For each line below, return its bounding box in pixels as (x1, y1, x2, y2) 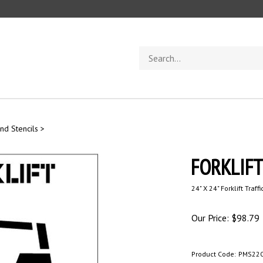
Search (139, 46, 163, 57)
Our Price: (191, 212, 229, 224)
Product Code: (191, 249, 236, 258)
